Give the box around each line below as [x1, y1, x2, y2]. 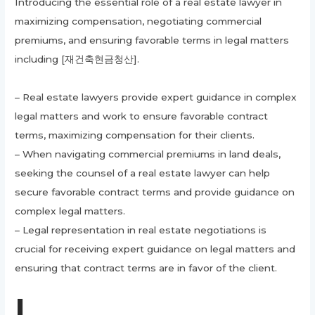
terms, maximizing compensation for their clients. [15, 129, 255, 141]
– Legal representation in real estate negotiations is [15, 224, 267, 236]
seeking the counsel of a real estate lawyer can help [15, 167, 271, 179]
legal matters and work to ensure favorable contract [15, 110, 269, 122]
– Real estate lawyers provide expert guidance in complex [15, 91, 297, 103]
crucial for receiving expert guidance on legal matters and [15, 243, 296, 255]
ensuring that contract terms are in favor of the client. [15, 262, 278, 274]
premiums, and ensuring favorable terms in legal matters [15, 34, 290, 46]
